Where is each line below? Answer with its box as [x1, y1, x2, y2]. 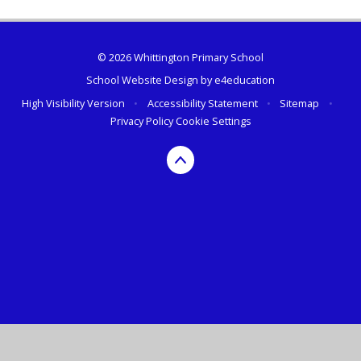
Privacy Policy [110, 113, 173, 128]
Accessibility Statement [147, 95, 258, 110]
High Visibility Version [22, 95, 126, 110]
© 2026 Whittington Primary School [98, 49, 263, 64]
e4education [214, 73, 275, 88]
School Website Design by [86, 73, 214, 88]
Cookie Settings [175, 113, 251, 128]
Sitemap [280, 95, 320, 110]
